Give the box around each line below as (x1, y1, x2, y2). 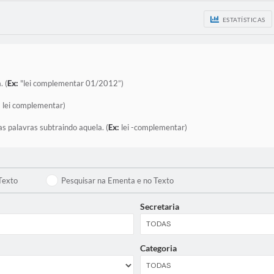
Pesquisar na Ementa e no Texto (61, 175, 174, 185)
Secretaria (140, 201, 179, 212)
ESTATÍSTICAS (222, 15, 265, 23)
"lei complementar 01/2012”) (18, 78, 124, 88)
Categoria (140, 242, 177, 253)
